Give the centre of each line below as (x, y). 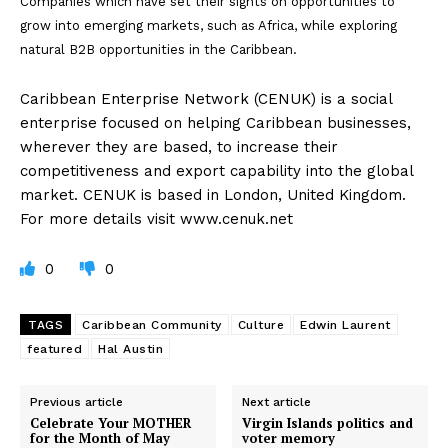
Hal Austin (130, 349)
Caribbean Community (152, 325)
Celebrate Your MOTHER (110, 423)
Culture (260, 325)
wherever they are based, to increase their (179, 147)
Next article (277, 402)
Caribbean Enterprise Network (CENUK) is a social (206, 99)
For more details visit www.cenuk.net (156, 219)
